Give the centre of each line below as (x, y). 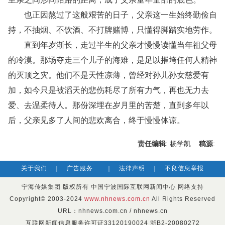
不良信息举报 (184, 168)
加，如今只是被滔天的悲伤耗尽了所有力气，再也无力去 (108, 90)
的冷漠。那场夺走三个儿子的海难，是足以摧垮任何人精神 (113, 60)
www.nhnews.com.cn (116, 199)
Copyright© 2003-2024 (46, 199)
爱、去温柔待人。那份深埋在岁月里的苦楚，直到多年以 (108, 105)
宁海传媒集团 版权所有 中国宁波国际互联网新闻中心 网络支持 (113, 187)
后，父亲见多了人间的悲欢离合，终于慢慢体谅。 (96, 120)
